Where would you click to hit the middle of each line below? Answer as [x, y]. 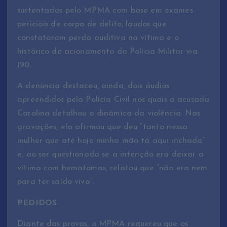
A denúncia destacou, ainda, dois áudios [93, 86]
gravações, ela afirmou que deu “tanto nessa [103, 127]
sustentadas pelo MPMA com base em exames [105, 11]
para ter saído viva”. [56, 182]
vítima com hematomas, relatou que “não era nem [112, 168]
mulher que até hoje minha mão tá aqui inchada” [111, 141]
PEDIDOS [37, 203]
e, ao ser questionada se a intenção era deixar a [110, 155]
